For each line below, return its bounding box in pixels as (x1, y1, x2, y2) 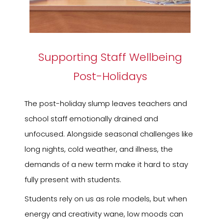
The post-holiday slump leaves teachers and (25, 98, 187, 109)
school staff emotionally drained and (25, 113, 158, 124)
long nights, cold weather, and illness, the (25, 144, 173, 155)
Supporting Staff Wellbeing (38, 50, 182, 65)
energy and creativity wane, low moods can (25, 208, 183, 219)
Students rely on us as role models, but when (25, 193, 187, 204)
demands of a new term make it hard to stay (25, 159, 188, 170)
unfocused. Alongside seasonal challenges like (25, 129, 193, 139)
